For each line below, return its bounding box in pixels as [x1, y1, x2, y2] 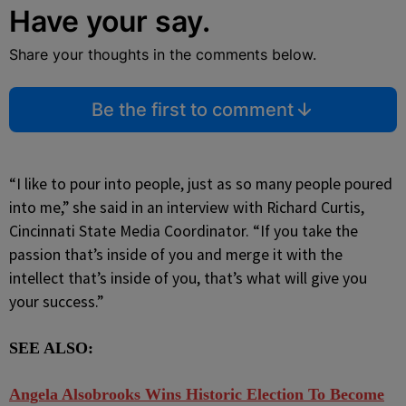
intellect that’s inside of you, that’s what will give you [9, 268, 367, 288]
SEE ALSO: [9, 339, 93, 357]
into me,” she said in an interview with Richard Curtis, [9, 198, 364, 217]
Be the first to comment [91, 99, 294, 121]
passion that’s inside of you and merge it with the [9, 245, 343, 265]
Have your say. [9, 4, 210, 39]
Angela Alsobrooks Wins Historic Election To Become [9, 385, 384, 403]
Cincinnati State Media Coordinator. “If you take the [9, 221, 358, 241]
